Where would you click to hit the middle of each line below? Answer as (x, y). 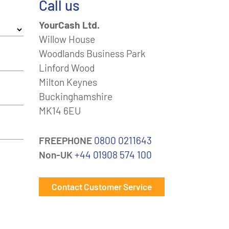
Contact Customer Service (102, 187)
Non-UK (56, 155)
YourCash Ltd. (69, 25)
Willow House (67, 39)
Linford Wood (67, 68)
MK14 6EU (60, 111)
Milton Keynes (68, 82)
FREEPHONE (65, 141)
